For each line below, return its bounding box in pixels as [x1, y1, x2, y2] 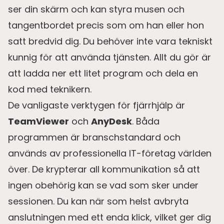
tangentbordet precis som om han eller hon [8, 19, 204, 32]
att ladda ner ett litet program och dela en [8, 67, 198, 80]
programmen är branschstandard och [8, 131, 180, 144]
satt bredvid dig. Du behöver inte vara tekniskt [8, 35, 212, 48]
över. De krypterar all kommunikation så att [8, 163, 200, 176]
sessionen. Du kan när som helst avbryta [8, 195, 188, 208]
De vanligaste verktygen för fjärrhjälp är [8, 99, 185, 112]
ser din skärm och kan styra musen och [8, 3, 184, 16]
